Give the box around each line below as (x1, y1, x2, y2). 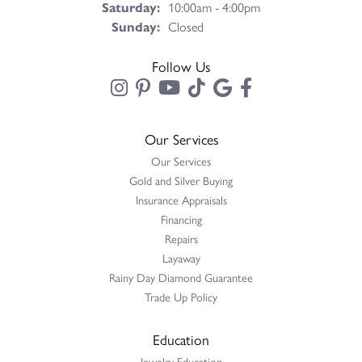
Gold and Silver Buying (129, 172, 233, 189)
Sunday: (112, 17, 160, 36)
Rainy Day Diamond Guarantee (109, 269, 253, 286)
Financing (160, 211, 202, 228)
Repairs (164, 230, 198, 247)
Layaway (162, 250, 200, 267)
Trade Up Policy (145, 288, 217, 305)
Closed (168, 17, 204, 36)
